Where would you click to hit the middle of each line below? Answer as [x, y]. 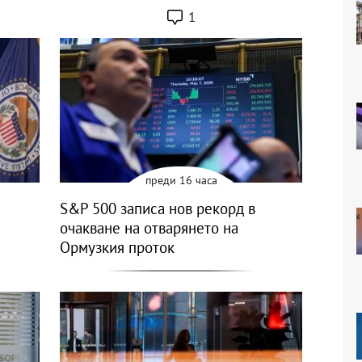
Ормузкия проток [117, 248]
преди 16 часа [181, 181]
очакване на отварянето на [149, 228]
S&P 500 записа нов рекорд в [158, 209]
